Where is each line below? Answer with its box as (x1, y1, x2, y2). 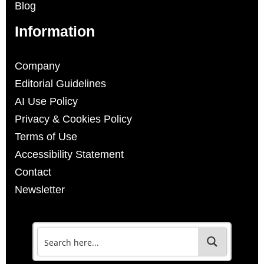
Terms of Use (15, 131, 77, 143)
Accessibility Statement (15, 148, 124, 161)
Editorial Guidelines (15, 78, 106, 90)
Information (15, 23, 95, 40)
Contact (15, 166, 51, 179)
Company (15, 60, 60, 72)
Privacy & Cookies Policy (15, 113, 132, 126)
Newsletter (15, 184, 65, 196)
